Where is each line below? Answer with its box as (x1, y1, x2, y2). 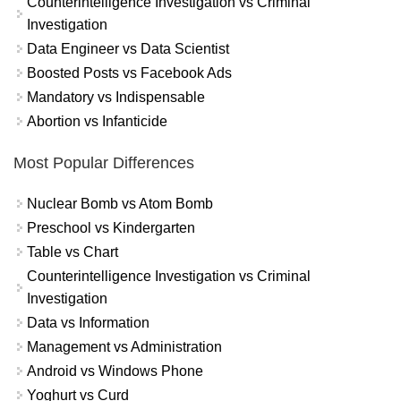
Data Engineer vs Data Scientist (27, 41, 229, 57)
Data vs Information (27, 315, 149, 331)
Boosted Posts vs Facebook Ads (27, 65, 232, 81)
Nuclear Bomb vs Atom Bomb (27, 196, 213, 212)
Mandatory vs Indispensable (27, 90, 205, 106)
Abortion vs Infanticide (27, 114, 167, 130)
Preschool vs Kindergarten (27, 220, 195, 236)
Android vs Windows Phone (27, 363, 203, 380)
